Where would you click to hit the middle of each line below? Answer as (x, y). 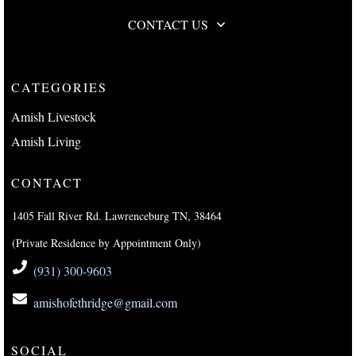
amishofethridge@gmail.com (105, 303)
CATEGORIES (59, 87)
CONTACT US (168, 25)
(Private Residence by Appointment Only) (106, 243)
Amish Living (46, 141)
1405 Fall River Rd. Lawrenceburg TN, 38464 (117, 216)
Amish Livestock (54, 117)
